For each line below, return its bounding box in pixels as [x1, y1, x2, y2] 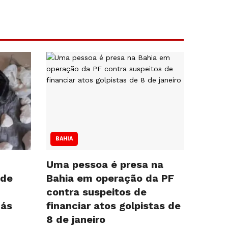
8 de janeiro [46, 213, 105, 225]
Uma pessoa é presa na [46, 158, 163, 170]
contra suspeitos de [46, 185, 147, 198]
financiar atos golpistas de [46, 199, 181, 212]
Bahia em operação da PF [46, 172, 174, 184]
